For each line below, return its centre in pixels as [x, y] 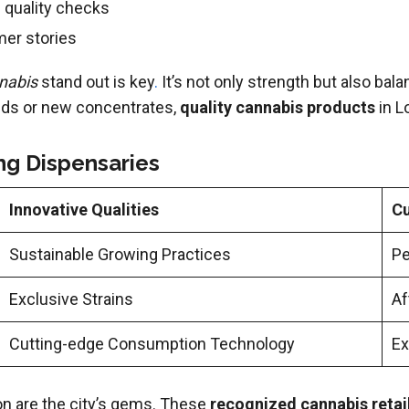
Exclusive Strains [71, 299]
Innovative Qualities [84, 210]
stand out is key [95, 82]
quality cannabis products [277, 108]
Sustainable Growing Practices [120, 255]
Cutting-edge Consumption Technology [152, 344]
